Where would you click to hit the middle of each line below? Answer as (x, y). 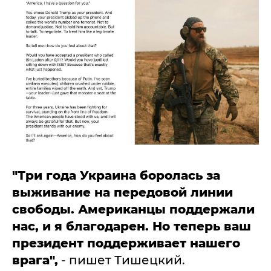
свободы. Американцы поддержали (133, 209)
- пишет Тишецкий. (122, 260)
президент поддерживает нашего (126, 243)
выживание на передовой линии (122, 192)
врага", (35, 260)
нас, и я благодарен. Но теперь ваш (132, 226)
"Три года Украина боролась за (116, 175)
